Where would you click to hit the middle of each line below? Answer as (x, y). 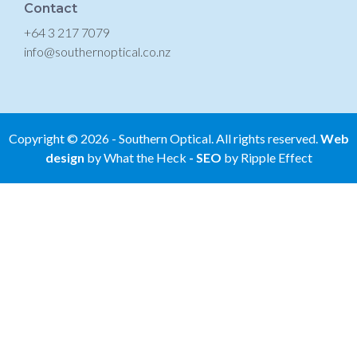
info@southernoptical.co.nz (97, 51)
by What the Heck (136, 157)
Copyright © (44, 138)
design (65, 157)
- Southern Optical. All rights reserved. (214, 138)
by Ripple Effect (268, 157)
